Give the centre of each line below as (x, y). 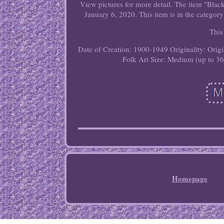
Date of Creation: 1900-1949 (123, 49)
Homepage (189, 178)
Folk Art (136, 59)
